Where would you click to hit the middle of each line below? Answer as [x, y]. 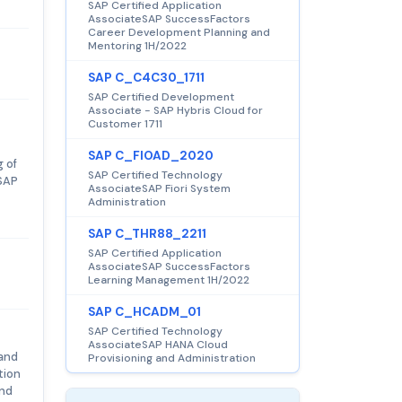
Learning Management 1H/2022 [169, 280]
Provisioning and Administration [172, 358]
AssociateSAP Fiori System [159, 188]
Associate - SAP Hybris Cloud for [175, 110]
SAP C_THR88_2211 [147, 233]
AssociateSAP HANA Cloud [158, 344]
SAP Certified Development [161, 96]
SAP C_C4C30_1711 [146, 77]
